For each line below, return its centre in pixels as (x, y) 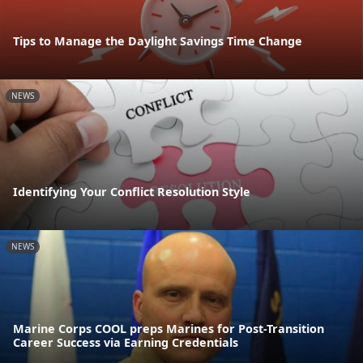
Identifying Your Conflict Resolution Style (132, 192)
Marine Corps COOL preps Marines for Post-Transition (169, 329)
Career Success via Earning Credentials (126, 343)
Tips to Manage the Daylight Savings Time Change (158, 41)
